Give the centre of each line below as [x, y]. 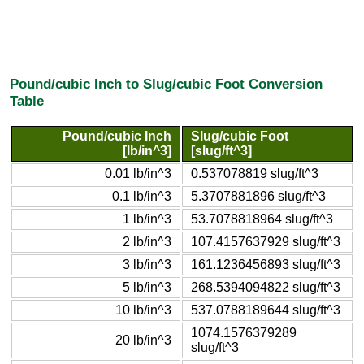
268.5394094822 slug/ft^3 [266, 287]
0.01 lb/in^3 [138, 173]
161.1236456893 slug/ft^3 [266, 264]
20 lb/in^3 [143, 340]
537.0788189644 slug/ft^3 [266, 310]
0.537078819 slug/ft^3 [255, 173]
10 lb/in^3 [143, 310]
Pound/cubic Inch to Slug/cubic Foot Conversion [166, 84]
